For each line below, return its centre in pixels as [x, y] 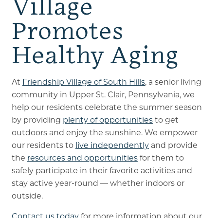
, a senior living [173, 82]
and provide [173, 145]
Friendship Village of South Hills [83, 82]
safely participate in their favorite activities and [102, 170]
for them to [161, 158]
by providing [37, 120]
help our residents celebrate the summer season [107, 107]
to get [165, 120]
